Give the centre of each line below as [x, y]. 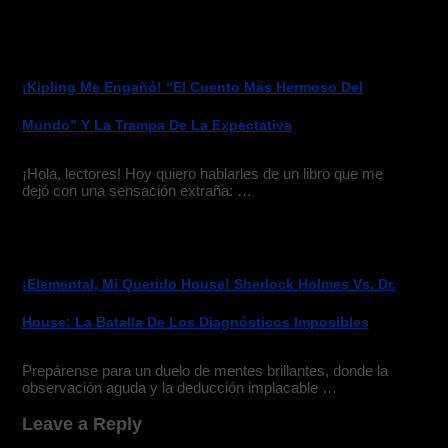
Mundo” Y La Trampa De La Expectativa [156, 124]
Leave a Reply [81, 423]
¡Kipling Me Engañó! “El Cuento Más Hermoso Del [192, 86]
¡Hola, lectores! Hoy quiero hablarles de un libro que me [202, 174]
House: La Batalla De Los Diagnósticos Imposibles [195, 321]
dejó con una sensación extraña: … [136, 191]
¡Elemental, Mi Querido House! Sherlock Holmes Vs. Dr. [208, 283]
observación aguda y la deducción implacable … [179, 388]
